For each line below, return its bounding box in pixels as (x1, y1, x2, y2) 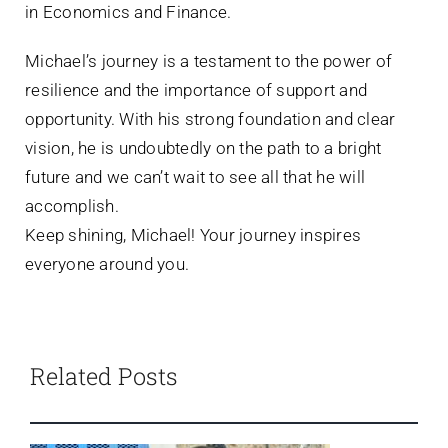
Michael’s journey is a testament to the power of (25, 50, 393, 71)
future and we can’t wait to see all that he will (25, 166, 366, 187)
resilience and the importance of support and (25, 79, 368, 100)
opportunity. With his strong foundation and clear (25, 108, 396, 129)
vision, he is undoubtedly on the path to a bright (25, 137, 382, 158)
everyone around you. (25, 253, 190, 274)
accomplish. (25, 195, 119, 216)
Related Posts (29, 360, 178, 392)
